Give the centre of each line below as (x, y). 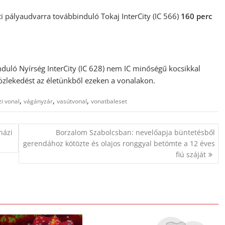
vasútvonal (72, 101)
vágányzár (38, 101)
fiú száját (191, 154)
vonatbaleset (109, 101)
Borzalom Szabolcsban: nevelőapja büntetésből (135, 132)
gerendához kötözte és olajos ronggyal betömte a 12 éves (119, 143)
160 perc (196, 16)
